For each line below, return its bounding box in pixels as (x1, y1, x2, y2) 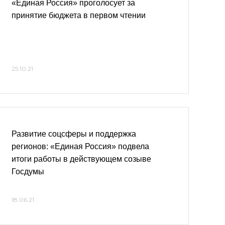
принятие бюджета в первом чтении (12, 11, 146, 20)
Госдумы (12, 167, 44, 176)
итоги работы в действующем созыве (12, 155, 151, 163)
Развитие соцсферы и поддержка (12, 130, 136, 138)
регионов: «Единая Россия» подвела (12, 142, 149, 151)
